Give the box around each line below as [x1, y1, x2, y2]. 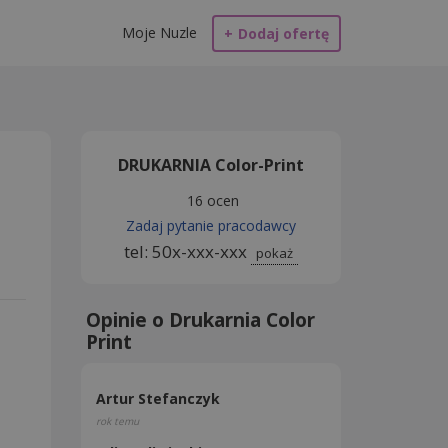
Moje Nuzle [122, 23, 197, 42]
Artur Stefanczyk [96, 389, 224, 408]
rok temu [96, 414, 139, 428]
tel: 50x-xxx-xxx [124, 240, 251, 263]
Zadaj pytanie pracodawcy [126, 216, 296, 235]
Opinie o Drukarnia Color [86, 307, 315, 333]
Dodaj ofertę [238, 24, 329, 43]
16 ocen [187, 191, 239, 210]
